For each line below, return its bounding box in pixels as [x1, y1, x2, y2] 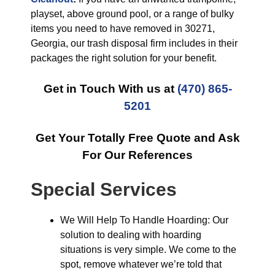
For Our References [82, 149, 193, 161]
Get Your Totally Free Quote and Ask [35, 131, 240, 144]
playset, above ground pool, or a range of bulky [31, 9, 234, 19]
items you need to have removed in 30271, [31, 23, 215, 34]
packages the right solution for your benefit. [31, 53, 217, 63]
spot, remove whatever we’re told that [60, 259, 222, 269]
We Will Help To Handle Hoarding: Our [60, 215, 228, 225]
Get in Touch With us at [43, 82, 177, 95]
